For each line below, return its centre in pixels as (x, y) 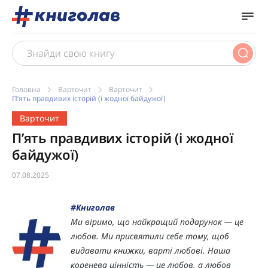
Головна (26, 89)
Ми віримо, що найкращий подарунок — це (157, 221)
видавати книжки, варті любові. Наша (150, 250)
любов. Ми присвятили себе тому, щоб (150, 236)
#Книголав (93, 207)
